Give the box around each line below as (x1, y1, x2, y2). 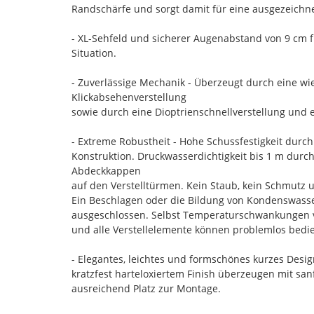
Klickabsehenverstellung (71, 90, 186, 104)
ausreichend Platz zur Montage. (71, 281, 221, 295)
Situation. (71, 46, 116, 60)
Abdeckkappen (71, 163, 141, 177)
